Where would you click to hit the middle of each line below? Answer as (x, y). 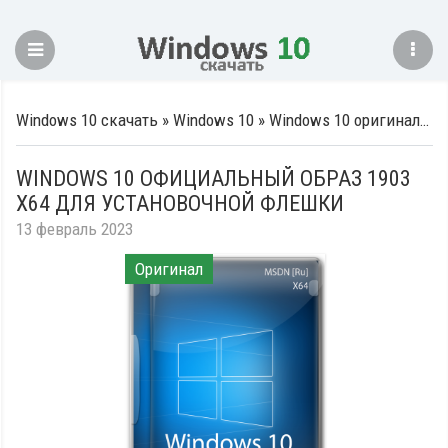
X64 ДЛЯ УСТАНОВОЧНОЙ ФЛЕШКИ (180, 203)
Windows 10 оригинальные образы (344, 120)
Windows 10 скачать (87, 120)
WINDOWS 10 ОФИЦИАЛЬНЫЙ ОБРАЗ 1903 (213, 178)
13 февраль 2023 (74, 229)
